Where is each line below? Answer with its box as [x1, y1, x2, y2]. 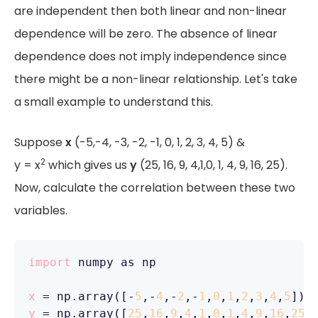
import [28, 256, 71, 269]
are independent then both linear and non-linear [14, 3, 287, 19]
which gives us [45, 157, 130, 173]
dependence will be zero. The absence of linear [14, 26, 278, 42]
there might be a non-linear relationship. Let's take [14, 71, 297, 87]
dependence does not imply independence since [14, 48, 287, 65]
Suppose [14, 134, 65, 150]
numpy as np [71, 256, 156, 269]
